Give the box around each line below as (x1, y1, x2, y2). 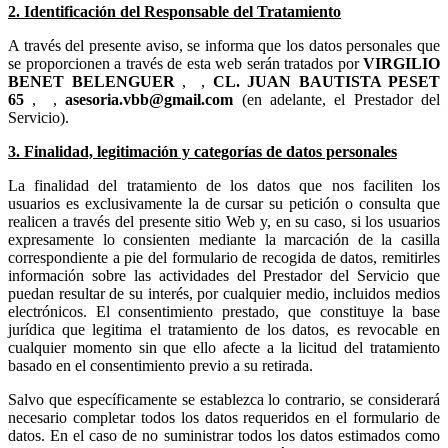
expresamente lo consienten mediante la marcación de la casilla (8, 230, 440, 248)
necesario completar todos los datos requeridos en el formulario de (8, 408, 440, 426)
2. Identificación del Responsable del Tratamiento (8, 2, 341, 20)
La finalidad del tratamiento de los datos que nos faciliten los (8, 176, 440, 194)
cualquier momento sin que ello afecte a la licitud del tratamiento (8, 338, 440, 356)
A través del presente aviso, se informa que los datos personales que (8, 36, 440, 54)
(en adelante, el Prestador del (241, 90, 441, 108)
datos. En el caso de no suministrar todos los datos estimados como (8, 426, 440, 444)
